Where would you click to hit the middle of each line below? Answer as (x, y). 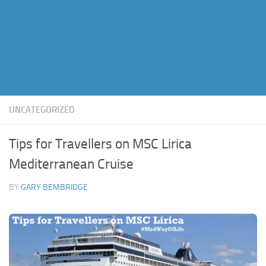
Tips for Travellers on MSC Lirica (100, 144)
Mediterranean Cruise (71, 164)
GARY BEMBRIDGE (54, 187)
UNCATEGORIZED (42, 110)
